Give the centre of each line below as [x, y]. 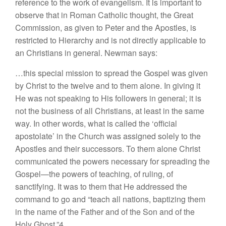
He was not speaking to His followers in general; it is [108, 98]
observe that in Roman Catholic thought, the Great [104, 15]
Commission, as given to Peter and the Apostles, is [106, 27]
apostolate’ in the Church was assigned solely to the [108, 136]
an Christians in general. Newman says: [86, 53]
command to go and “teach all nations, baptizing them [110, 199]
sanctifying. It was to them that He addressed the [101, 186]
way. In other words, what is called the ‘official [96, 123]
